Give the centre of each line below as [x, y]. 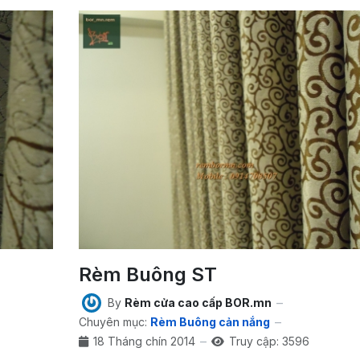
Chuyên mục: [112, 322]
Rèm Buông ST [147, 274]
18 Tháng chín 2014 [144, 342]
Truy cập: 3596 [269, 342]
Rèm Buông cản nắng [210, 322]
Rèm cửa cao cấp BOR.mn [198, 303]
